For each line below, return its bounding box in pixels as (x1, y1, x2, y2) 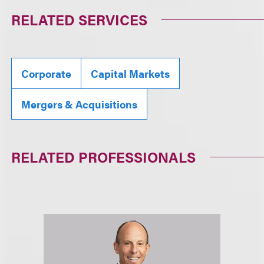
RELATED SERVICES (11, 9, 148, 29)
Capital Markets (91, 66, 170, 81)
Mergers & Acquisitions (21, 97, 138, 111)
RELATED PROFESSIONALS (11, 147, 196, 167)
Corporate (21, 66, 72, 81)
